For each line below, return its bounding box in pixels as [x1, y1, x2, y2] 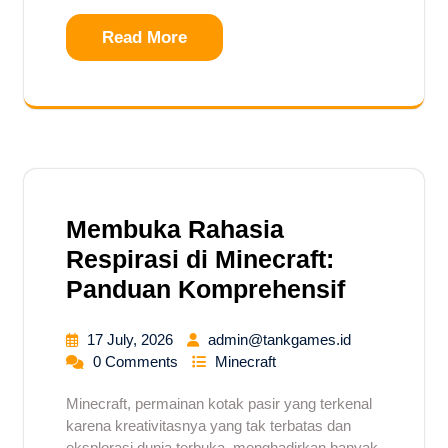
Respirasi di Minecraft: [66, 244, 334, 273]
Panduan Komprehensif [66, 274, 345, 303]
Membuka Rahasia [66, 214, 284, 243]
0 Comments [93, 352, 182, 370]
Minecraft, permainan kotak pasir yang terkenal [66, 394, 372, 412]
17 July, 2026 [87, 330, 177, 348]
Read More [102, 27, 187, 47]
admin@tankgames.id [208, 330, 351, 348]
